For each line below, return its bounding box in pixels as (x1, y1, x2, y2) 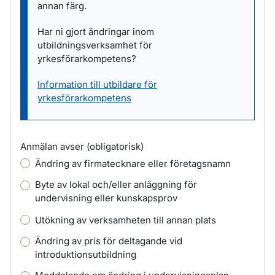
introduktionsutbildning (35, 249, 136, 260)
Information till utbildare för (37, 79, 157, 90)
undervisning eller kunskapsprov (35, 192, 177, 204)
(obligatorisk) (87, 141, 144, 152)
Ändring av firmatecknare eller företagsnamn (35, 158, 231, 169)
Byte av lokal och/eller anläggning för (35, 179, 197, 190)
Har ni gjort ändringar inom (37, 26, 154, 37)
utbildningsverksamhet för (37, 39, 152, 51)
